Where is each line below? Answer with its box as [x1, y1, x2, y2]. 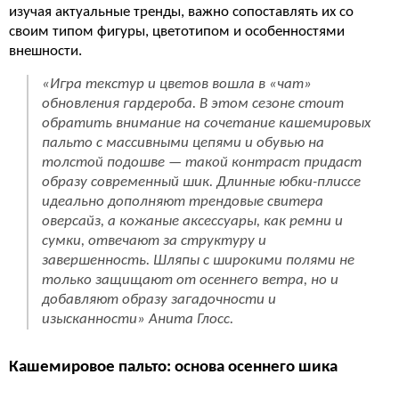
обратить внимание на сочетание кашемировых [42, 115, 370, 131]
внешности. [9, 43, 82, 59]
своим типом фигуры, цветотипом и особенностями [9, 23, 345, 39]
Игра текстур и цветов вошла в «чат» [50, 76, 312, 92]
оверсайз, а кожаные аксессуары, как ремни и [42, 213, 343, 229]
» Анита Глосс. [137, 311, 233, 327]
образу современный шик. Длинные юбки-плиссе [42, 174, 361, 190]
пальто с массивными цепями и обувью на [42, 134, 324, 151]
